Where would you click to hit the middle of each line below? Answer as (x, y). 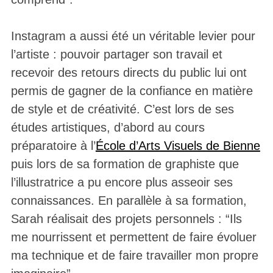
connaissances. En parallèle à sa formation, (129, 201)
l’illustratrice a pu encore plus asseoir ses (122, 183)
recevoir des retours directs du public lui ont (129, 73)
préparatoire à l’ (53, 146)
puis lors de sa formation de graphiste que (125, 164)
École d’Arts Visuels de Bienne (178, 146)
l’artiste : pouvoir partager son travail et (116, 55)
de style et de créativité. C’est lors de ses (122, 109)
